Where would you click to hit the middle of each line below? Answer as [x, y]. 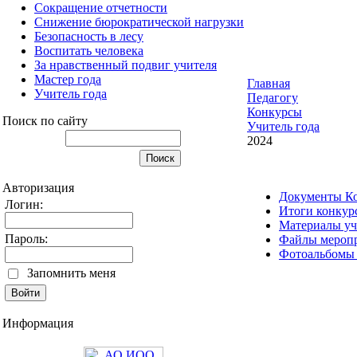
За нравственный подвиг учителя [126, 65]
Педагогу [273, 97]
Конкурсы [275, 112]
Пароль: [26, 238]
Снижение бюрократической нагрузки [139, 22]
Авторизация [38, 187]
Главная [269, 83]
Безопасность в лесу [89, 36]
